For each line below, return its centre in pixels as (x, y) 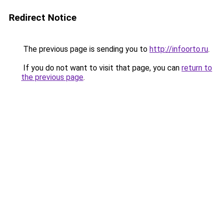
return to (197, 68)
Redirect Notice (43, 18)
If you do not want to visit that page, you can (101, 68)
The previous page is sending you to (85, 49)
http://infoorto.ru (179, 49)
